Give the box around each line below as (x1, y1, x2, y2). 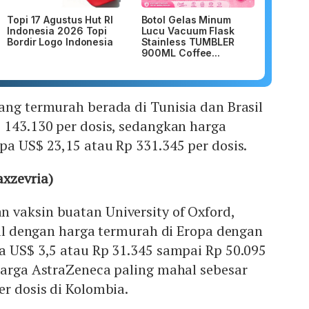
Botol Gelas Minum (141, 14, 231, 26)
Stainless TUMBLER (141, 36, 235, 48)
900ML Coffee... (141, 47, 221, 59)
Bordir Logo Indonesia (7, 36, 113, 48)
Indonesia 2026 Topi (7, 25, 108, 37)
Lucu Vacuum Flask (141, 25, 235, 37)
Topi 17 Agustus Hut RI (7, 14, 113, 26)
